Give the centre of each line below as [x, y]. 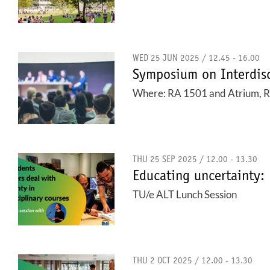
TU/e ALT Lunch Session [185, 194]
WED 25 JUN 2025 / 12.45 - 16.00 [196, 59]
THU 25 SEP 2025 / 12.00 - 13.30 [195, 160]
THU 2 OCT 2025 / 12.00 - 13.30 [193, 261]
